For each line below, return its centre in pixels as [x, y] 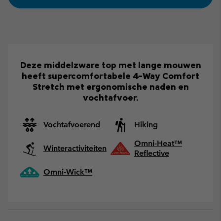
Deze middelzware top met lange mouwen [110, 65]
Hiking [146, 124]
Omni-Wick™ [68, 172]
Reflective [152, 153]
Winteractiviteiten [75, 148]
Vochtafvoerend [72, 124]
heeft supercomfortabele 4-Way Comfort [110, 75]
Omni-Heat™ [158, 143]
